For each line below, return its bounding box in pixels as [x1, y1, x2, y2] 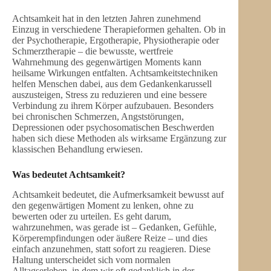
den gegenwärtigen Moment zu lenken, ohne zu [12, 200, 194, 211]
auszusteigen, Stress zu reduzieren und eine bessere [12, 90, 207, 100]
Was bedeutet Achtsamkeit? [12, 169, 125, 180]
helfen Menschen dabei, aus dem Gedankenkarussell [12, 79, 212, 90]
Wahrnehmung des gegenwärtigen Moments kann [12, 57, 201, 68]
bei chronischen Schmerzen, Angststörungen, [12, 111, 184, 122]
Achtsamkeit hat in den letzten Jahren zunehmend [12, 13, 201, 24]
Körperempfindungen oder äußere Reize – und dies [12, 233, 207, 243]
